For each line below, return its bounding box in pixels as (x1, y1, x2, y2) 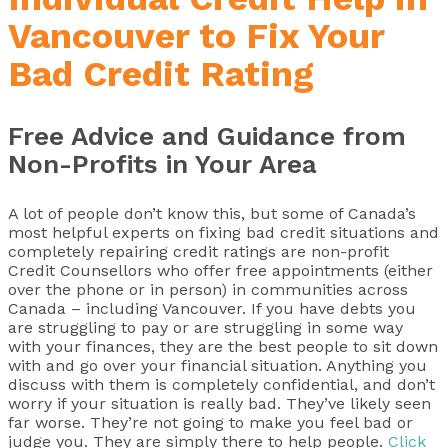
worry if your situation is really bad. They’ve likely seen (8, 394, 431, 414)
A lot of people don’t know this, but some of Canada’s (8, 204, 416, 224)
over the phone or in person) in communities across (8, 280, 408, 300)
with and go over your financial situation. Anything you (8, 356, 427, 376)
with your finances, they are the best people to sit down (8, 337, 438, 357)
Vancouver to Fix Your (8, 15, 384, 58)
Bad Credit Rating (8, 53, 314, 96)
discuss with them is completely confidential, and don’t (8, 375, 435, 395)
